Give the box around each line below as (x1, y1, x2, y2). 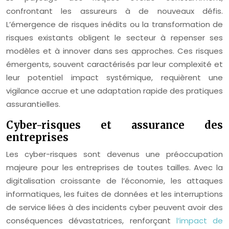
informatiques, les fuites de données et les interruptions (6, 189, 223, 199)
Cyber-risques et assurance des (6, 119, 223, 131)
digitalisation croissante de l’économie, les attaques (6, 175, 223, 186)
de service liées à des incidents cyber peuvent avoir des (6, 202, 223, 213)
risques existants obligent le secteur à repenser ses (6, 32, 223, 43)
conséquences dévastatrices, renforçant (6, 215, 176, 226)
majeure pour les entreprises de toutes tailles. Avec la (6, 162, 223, 173)
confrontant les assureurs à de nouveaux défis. (6, 6, 223, 16)
